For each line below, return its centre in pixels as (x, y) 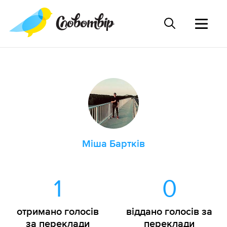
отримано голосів (58, 212)
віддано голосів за (169, 212)
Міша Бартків (113, 144)
